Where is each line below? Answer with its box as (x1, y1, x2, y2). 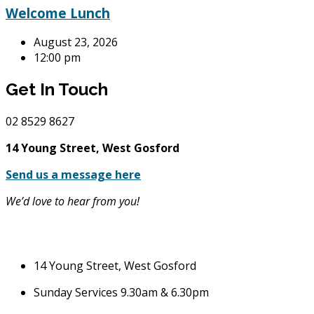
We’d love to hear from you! (6, 193, 139, 210)
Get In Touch (6, 79, 108, 100)
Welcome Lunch (6, 4, 110, 22)
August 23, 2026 (34, 34, 118, 50)
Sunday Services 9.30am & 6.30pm (34, 285, 209, 301)
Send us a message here (6, 167, 141, 183)
